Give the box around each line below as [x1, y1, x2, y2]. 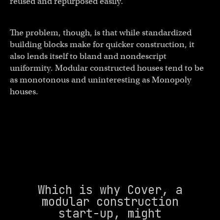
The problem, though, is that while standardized [10, 27, 192, 38]
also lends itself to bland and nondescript [10, 51, 166, 61]
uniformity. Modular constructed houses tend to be [10, 62, 204, 73]
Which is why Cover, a [38, 182, 182, 197]
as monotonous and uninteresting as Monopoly [10, 74, 191, 85]
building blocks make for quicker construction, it [10, 39, 194, 50]
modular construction [41, 193, 179, 209]
